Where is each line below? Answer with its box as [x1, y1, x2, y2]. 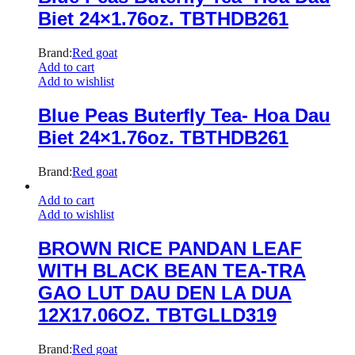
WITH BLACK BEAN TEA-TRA [38, 259, 306, 281]
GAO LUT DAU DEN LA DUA [38, 281, 292, 303]
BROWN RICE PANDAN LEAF [38, 237, 302, 259]
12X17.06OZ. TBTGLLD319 [38, 303, 277, 326]
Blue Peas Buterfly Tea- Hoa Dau [38, 105, 330, 127]
